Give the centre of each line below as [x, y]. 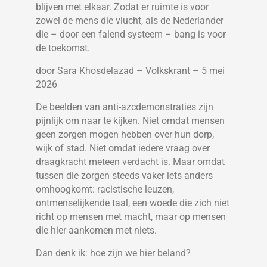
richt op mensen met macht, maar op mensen [131, 217]
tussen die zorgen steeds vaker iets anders [124, 176]
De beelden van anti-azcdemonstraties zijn [125, 107]
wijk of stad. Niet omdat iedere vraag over [123, 148]
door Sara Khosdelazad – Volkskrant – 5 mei [130, 71]
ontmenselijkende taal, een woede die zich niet [133, 203]
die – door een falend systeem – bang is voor [131, 35]
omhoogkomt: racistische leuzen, [105, 190]
